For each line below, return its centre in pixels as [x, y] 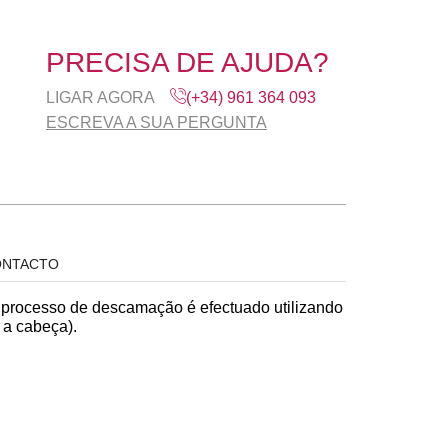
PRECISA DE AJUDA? [187, 62]
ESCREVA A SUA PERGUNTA [156, 122]
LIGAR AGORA [100, 97]
